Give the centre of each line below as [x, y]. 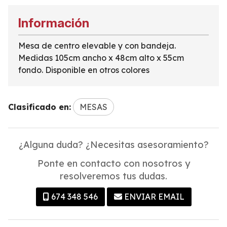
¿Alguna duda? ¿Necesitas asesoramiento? [113, 145]
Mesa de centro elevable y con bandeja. [97, 46]
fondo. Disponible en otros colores [84, 70]
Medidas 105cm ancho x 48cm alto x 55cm [101, 58]
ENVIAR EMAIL [154, 197]
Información [54, 23]
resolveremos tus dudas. [113, 176]
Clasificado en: [40, 107]
